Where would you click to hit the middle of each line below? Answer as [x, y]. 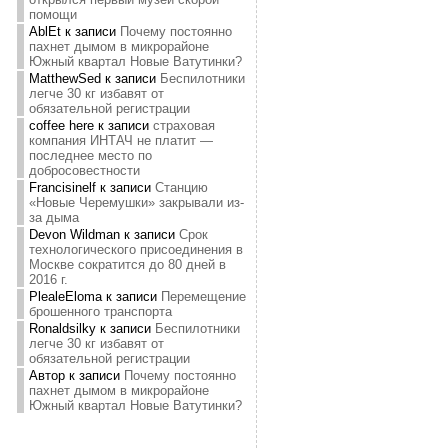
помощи [52, 14]
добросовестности [84, 170]
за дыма [53, 217]
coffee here [61, 125]
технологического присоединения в [135, 249]
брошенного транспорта [100, 311]
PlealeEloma [65, 296]
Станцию [181, 187]
